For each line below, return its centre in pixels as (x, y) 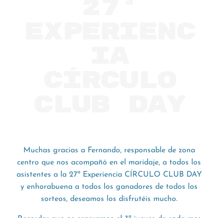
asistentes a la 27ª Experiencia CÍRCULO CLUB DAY (109, 174)
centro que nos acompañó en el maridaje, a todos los (109, 162)
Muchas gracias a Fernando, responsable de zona (109, 150)
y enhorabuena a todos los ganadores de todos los (109, 187)
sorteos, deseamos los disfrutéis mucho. (109, 199)
